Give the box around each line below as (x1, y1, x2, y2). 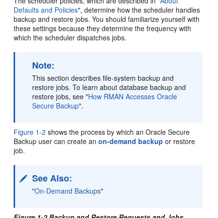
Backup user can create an (14, 136, 99, 146)
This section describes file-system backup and (32, 73, 174, 83)
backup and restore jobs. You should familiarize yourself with (14, 14, 200, 24)
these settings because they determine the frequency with (14, 23, 192, 33)
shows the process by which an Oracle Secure (46, 127, 190, 137)
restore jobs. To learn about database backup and (32, 82, 186, 92)
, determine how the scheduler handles (80, 4, 200, 15)
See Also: (32, 171, 73, 184)
